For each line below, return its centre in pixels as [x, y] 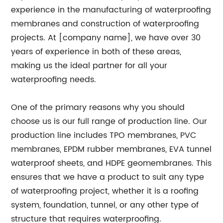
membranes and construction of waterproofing [105, 24]
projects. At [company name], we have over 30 [106, 38]
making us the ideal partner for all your [89, 66]
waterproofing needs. [54, 80]
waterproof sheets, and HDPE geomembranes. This [111, 163]
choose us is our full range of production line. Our [109, 121]
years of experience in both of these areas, [96, 52]
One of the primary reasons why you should [98, 108]
